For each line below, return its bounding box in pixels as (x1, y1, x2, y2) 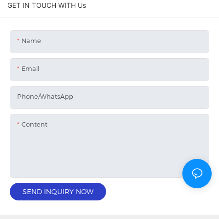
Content (22, 120, 47, 129)
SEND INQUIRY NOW (22, 187, 93, 197)
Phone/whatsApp (17, 92, 73, 101)
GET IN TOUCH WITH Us (7, 1, 86, 10)
